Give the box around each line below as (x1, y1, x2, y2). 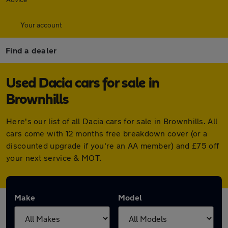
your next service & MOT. (6, 153, 102, 162)
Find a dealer (6, 45, 57, 55)
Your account (20, 20, 62, 29)
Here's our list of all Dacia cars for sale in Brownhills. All (6, 116, 218, 126)
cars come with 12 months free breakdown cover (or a (6, 128, 208, 138)
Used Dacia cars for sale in (6, 76, 159, 91)
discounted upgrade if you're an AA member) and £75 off (6, 140, 219, 150)
